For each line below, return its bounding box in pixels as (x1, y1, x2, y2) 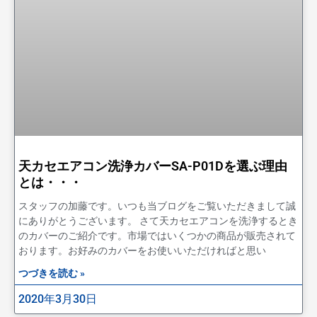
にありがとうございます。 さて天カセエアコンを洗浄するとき (18, 214, 298, 226)
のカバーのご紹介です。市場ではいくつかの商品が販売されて (18, 229, 296, 241)
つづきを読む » (18, 267, 85, 279)
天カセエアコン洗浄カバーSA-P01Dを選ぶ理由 (18, 158, 287, 173)
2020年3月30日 (18, 292, 97, 306)
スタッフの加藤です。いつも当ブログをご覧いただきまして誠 (18, 200, 296, 212)
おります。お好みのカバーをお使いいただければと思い (18, 244, 266, 256)
